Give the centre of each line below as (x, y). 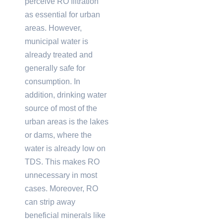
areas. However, (53, 28)
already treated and (59, 55)
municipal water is (56, 41)
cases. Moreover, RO (61, 188)
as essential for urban (62, 14)
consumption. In (53, 81)
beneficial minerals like (65, 215)
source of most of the (61, 108)
